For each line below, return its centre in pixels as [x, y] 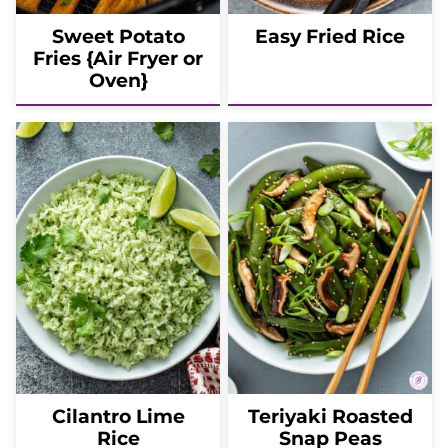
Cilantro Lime [118, 416]
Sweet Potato [118, 36]
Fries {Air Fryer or [118, 58]
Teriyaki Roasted [330, 416]
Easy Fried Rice [330, 36]
